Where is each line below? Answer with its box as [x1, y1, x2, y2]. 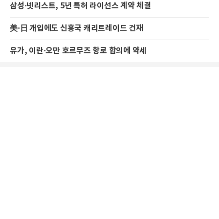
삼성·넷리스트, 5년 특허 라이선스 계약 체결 [10, 1, 151, 11]
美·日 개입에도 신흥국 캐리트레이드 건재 [10, 23, 143, 34]
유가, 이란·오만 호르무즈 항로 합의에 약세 [10, 46, 147, 56]
